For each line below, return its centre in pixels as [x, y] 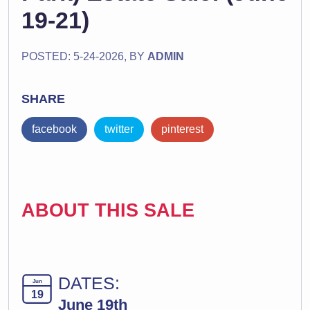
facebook [54, 129]
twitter [119, 129]
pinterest [182, 129]
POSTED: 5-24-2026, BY [84, 56]
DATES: [89, 283]
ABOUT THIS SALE [108, 210]
